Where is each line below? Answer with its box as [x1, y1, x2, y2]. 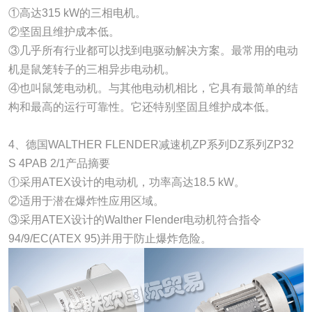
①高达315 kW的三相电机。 [8, 6, 146, 19]
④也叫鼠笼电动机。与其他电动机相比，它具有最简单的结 [8, 81, 298, 94]
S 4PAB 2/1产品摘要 [8, 157, 110, 169]
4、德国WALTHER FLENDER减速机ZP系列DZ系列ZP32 [8, 138, 294, 150]
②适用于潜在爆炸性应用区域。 [8, 194, 164, 207]
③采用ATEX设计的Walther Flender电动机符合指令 [8, 213, 261, 226]
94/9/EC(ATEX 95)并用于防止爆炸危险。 [8, 232, 212, 244]
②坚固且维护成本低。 [8, 25, 120, 38]
